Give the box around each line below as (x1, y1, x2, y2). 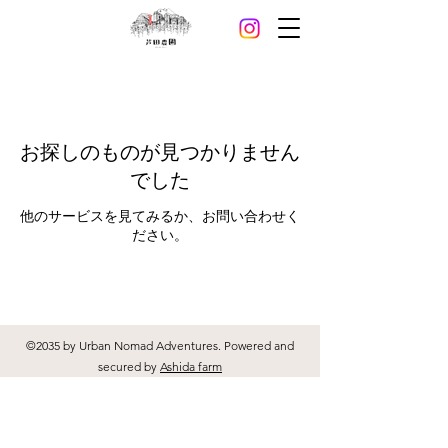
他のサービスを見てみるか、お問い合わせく (20, 207, 300, 225)
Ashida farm (160, 359, 222, 374)
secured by (98, 359, 160, 374)
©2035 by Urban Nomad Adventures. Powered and (26, 338, 294, 353)
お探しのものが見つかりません (20, 139, 300, 167)
